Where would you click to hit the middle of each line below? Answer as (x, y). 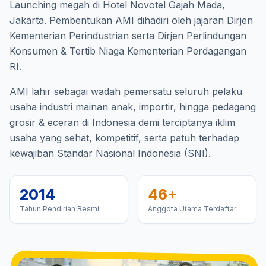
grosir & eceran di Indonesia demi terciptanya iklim (122, 122)
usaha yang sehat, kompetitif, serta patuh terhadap (124, 137)
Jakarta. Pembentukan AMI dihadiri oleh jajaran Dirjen (131, 20)
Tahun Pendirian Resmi (59, 208)
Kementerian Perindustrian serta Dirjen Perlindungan (128, 35)
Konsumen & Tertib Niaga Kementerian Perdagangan (128, 51)
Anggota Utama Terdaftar (192, 208)
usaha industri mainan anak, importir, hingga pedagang (133, 107)
